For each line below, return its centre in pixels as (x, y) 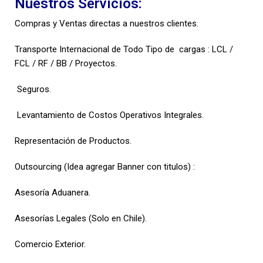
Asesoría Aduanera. (53, 192)
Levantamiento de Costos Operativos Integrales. (109, 115)
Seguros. (33, 89)
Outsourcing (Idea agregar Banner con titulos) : (105, 166)
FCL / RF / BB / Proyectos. (66, 63)
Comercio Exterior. (50, 244)
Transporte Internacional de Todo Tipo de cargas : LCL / (124, 49)
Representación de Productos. (73, 141)
